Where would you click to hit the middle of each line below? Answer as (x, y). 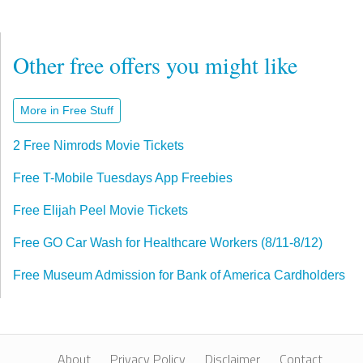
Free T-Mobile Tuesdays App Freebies (123, 177)
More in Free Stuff (67, 110)
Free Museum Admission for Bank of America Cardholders (179, 275)
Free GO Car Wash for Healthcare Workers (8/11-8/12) (168, 242)
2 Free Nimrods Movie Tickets (98, 145)
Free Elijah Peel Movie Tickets (100, 210)
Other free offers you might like (155, 64)
